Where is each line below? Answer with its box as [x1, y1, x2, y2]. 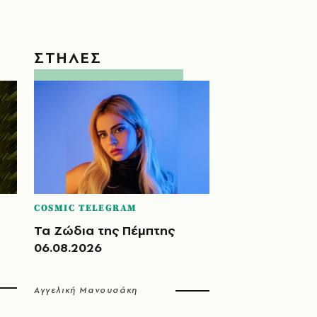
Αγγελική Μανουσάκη [34, 284, 138, 296]
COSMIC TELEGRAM [34, 202, 137, 214]
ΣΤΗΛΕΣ [34, 47, 102, 68]
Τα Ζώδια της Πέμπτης [34, 221, 175, 239]
